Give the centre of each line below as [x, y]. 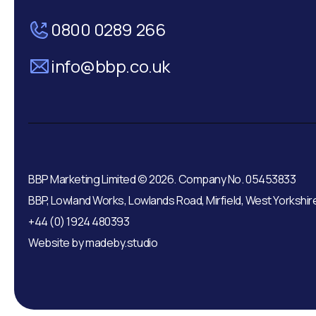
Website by [57, 243]
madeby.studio [122, 243]
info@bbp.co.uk [110, 66]
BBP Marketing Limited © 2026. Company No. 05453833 [162, 179]
